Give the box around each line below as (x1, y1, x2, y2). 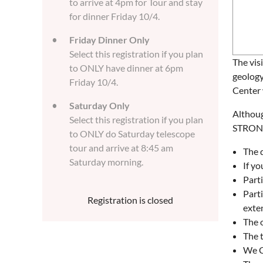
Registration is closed (87, 194, 173, 205)
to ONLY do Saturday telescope (69, 128, 195, 139)
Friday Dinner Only (69, 34, 150, 45)
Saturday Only (69, 100, 130, 111)
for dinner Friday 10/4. (69, 11, 160, 22)
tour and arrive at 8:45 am (69, 142, 173, 153)
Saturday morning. (69, 156, 143, 167)
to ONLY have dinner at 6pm (69, 62, 183, 73)
